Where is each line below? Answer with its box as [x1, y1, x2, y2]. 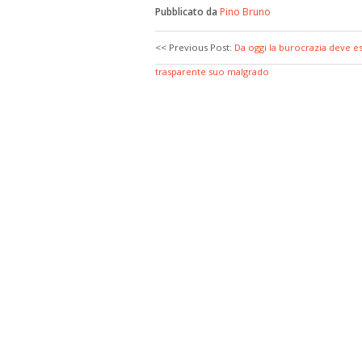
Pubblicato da [155, 5, 220, 19]
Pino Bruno [220, 5, 271, 19]
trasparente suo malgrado [155, 65, 269, 78]
